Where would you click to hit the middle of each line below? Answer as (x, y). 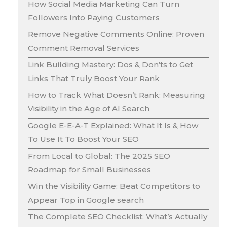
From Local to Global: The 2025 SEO (99, 156)
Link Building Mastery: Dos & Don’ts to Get (110, 65)
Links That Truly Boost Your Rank (94, 79)
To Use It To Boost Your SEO (83, 139)
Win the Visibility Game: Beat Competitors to (114, 186)
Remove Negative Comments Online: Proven (116, 34)
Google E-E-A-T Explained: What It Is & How (113, 126)
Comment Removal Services (84, 48)
